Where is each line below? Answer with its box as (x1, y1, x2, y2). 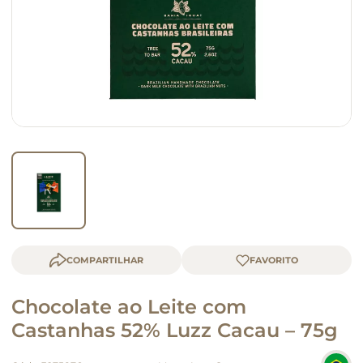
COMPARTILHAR (66, 254, 143, 266)
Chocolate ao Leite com (11, 295, 246, 318)
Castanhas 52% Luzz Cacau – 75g (11, 318, 338, 342)
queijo (26, 19, 56, 31)
